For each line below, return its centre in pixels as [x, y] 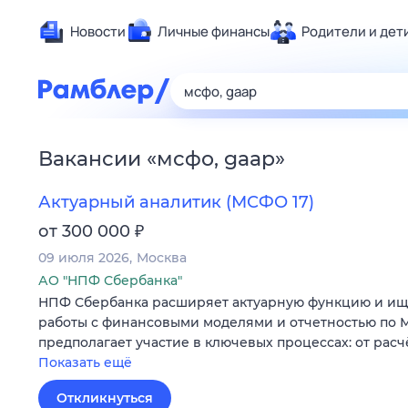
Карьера [364, 195]
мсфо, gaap [216, 159]
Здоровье [368, 86]
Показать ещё [85, 363]
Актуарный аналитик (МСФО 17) [176, 203]
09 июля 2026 [84, 258]
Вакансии [90, 159]
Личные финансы [214, 31]
